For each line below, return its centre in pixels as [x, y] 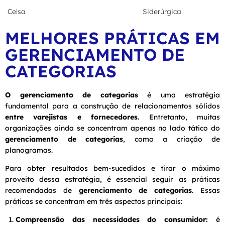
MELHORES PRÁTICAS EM [113, 38]
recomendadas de [42, 190]
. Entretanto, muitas [179, 117]
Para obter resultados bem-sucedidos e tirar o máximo [113, 168]
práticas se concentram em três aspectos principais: [94, 201]
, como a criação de [172, 139]
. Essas [206, 190]
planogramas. [29, 150]
